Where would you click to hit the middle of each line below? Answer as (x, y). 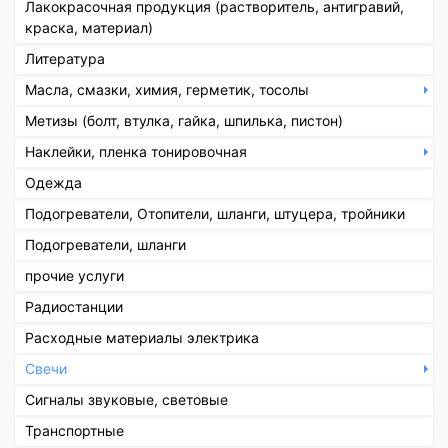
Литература (65, 58)
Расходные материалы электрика (142, 337)
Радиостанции (74, 306)
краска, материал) (89, 27)
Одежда (53, 182)
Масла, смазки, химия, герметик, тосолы (167, 89)
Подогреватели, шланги (105, 244)
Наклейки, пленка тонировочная (136, 151)
